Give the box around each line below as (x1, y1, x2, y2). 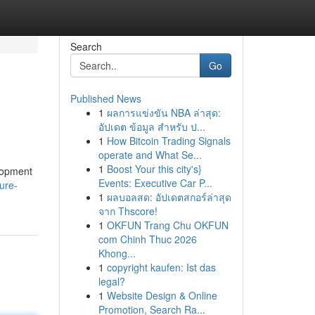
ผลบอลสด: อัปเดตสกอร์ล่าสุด (106, 190, 231, 204)
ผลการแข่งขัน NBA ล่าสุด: (106, 105, 221, 120)
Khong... (98, 246, 136, 260)
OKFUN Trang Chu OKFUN (106, 218, 229, 232)
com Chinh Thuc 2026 (98, 232, 197, 246)
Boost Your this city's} (106, 162, 202, 176)
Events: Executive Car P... (98, 176, 212, 190)
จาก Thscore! (98, 204, 157, 218)
